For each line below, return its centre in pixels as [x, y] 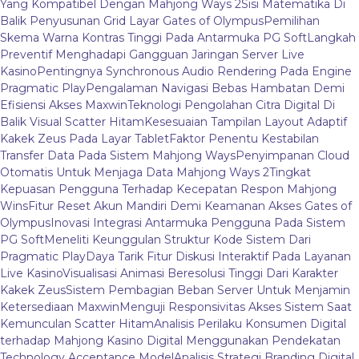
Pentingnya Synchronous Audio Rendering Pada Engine [194, 72]
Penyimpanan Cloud [292, 156]
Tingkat [290, 173]
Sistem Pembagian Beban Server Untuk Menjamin [208, 290]
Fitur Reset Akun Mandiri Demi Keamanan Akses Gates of [190, 206]
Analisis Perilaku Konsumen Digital [250, 324]
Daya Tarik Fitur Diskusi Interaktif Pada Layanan [218, 257]
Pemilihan [292, 21]
